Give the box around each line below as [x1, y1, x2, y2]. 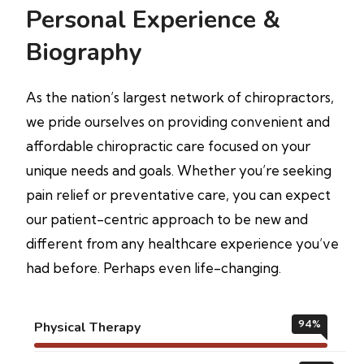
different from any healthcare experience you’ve [26, 235, 339, 252]
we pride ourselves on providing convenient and [26, 113, 330, 130]
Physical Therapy [34, 318, 141, 336]
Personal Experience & [26, 3, 280, 37]
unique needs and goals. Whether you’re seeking [26, 162, 331, 179]
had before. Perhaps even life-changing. [26, 259, 281, 276]
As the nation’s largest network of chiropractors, [26, 89, 334, 106]
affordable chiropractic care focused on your [26, 137, 310, 154]
